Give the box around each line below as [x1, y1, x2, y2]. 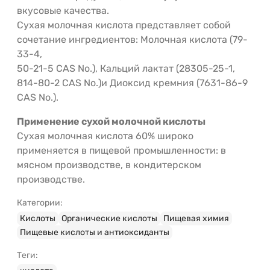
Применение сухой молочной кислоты [17, 115, 206, 127]
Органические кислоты [61, 213, 157, 224]
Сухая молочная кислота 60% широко [17, 130, 193, 142]
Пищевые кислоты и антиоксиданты [20, 227, 169, 237]
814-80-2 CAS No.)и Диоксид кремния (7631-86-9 [17, 77, 248, 89]
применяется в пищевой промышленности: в [17, 144, 226, 156]
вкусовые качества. [17, 4, 109, 16]
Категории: [17, 197, 63, 208]
